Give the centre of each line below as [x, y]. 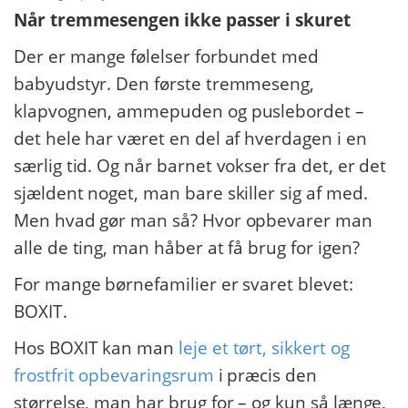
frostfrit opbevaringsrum [114, 375]
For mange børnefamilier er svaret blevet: [184, 284]
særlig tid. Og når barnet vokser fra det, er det [200, 166]
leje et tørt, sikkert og [264, 348]
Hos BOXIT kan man [96, 348]
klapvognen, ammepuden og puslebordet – [189, 111]
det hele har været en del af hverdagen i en [190, 138]
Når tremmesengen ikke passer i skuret [182, 20]
